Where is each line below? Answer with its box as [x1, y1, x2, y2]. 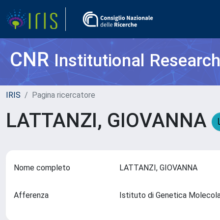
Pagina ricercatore [32, 90, 95, 100]
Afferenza [14, 191, 49, 200]
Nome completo [14, 163, 70, 172]
